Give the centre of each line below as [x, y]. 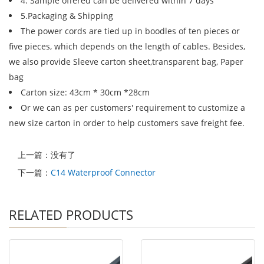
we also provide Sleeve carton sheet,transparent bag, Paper [126, 62]
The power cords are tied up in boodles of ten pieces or [130, 31]
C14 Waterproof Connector [103, 172]
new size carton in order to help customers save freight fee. [127, 123]
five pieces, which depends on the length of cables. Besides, [127, 46]
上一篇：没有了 [47, 155]
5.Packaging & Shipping [67, 16]
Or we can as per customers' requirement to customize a [133, 108]
